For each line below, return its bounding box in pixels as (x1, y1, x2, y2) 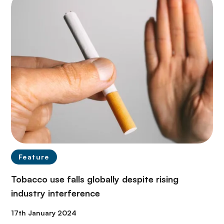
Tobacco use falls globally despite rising (11, 173, 178, 184)
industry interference (11, 187, 100, 198)
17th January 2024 (11, 208, 76, 217)
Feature (18, 152, 49, 161)
